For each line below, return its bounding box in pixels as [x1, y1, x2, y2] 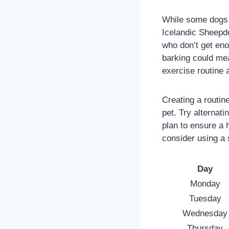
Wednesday [182, 208, 227, 218]
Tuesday [189, 193, 221, 203]
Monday [190, 178, 220, 189]
